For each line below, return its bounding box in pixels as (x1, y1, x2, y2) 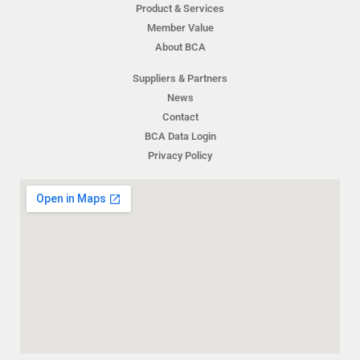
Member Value (146, 22, 214, 35)
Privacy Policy (148, 149, 212, 162)
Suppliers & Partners (133, 72, 227, 85)
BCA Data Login (144, 130, 216, 143)
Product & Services (136, 2, 224, 15)
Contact (162, 111, 198, 124)
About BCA (154, 41, 206, 54)
